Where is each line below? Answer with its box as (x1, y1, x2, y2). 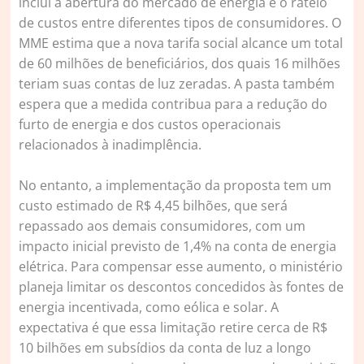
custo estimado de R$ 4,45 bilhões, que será (19, 197, 288, 215)
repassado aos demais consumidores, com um (19, 217, 306, 236)
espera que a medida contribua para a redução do (19, 95, 328, 114)
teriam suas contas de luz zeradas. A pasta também (19, 75, 336, 93)
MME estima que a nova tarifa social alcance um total (19, 34, 344, 53)
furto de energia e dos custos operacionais (19, 115, 282, 134)
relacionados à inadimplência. (19, 136, 202, 154)
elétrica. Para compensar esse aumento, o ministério (19, 258, 344, 276)
